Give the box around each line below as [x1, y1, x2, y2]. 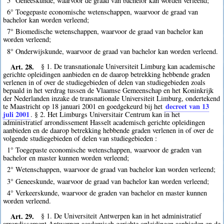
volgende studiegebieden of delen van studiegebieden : [3, 133, 157, 143]
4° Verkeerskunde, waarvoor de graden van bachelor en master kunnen [6, 187, 207, 197]
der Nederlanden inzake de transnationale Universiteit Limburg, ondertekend [3, 93, 220, 103]
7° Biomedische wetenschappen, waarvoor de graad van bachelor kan [6, 26, 203, 36]
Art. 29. [10, 210, 34, 221]
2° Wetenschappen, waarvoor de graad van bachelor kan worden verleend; [6, 164, 215, 174]
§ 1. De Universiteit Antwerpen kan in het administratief [41, 211, 202, 221]
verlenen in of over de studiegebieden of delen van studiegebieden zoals [3, 77, 206, 87]
